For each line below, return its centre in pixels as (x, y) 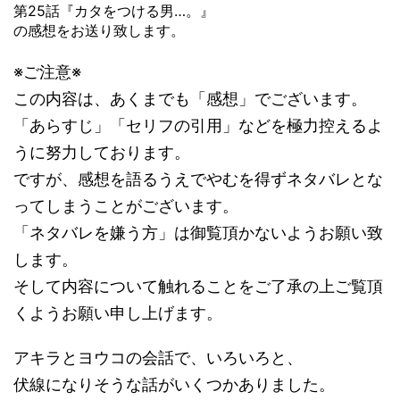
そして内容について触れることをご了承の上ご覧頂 (198, 287)
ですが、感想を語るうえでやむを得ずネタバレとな (198, 179)
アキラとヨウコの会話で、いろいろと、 (158, 358)
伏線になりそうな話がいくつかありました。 (174, 385)
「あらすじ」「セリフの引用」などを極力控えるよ (198, 126)
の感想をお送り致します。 (99, 31)
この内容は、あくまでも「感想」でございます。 (190, 99)
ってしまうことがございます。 (126, 206)
